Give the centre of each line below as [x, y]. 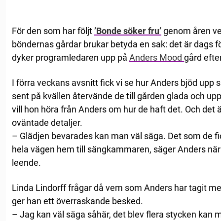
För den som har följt [53, 31]
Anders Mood [157, 58]
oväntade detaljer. [47, 123]
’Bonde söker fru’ [128, 31]
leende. [26, 163]
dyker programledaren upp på [71, 58]
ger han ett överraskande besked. [77, 201]
